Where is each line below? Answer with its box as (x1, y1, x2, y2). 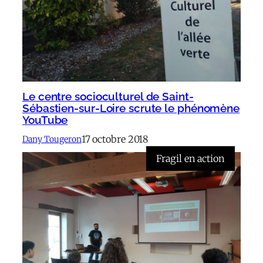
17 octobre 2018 (81, 133, 149, 146)
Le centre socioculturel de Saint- (22, 90, 194, 103)
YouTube (22, 114, 68, 127)
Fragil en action (156, 153, 225, 165)
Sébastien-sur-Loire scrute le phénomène (22, 102, 240, 115)
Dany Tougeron (22, 133, 82, 144)
